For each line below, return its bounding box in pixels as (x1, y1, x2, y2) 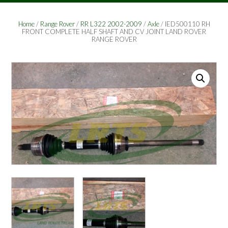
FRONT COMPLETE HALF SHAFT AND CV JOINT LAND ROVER (22, 27, 206, 36)
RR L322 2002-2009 (80, 20, 142, 28)
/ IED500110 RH (159, 20, 210, 28)
